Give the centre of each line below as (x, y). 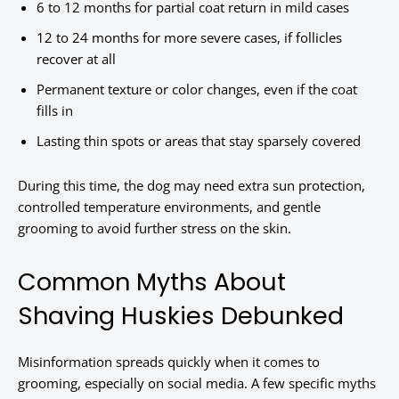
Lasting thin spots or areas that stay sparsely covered (199, 141)
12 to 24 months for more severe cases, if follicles (189, 38)
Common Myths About (152, 282)
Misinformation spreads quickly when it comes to (169, 362)
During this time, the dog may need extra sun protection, (191, 186)
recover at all (76, 59)
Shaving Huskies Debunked (181, 316)
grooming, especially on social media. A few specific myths (197, 383)
